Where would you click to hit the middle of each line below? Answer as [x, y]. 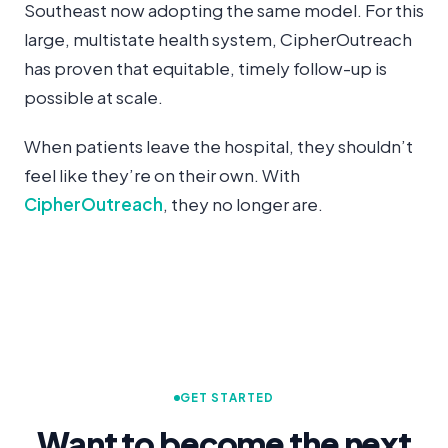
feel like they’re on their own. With [162, 174]
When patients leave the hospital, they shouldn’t [218, 145]
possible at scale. [93, 96]
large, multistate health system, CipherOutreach [218, 38]
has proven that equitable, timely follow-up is [205, 67]
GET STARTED [227, 398]
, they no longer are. [243, 203]
